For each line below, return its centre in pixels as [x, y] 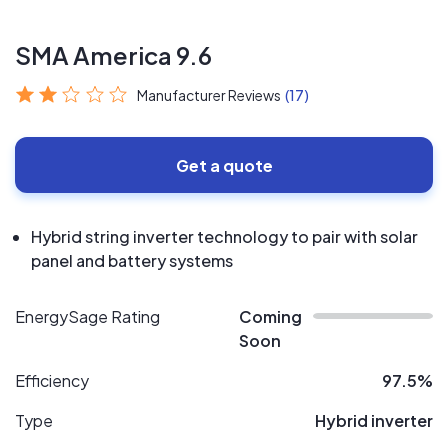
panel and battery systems [132, 260]
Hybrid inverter [374, 420]
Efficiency [52, 380]
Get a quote [224, 165]
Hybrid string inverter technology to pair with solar [224, 236]
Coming [270, 316]
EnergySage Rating [87, 316]
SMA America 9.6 [113, 55]
